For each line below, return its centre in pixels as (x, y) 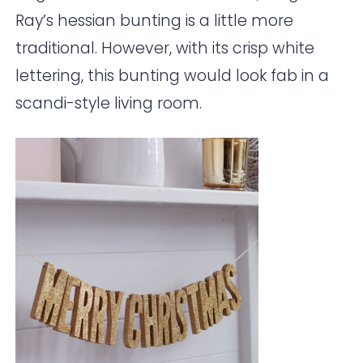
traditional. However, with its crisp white (165, 49)
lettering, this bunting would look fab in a (173, 76)
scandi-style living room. (109, 104)
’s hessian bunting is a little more (169, 21)
